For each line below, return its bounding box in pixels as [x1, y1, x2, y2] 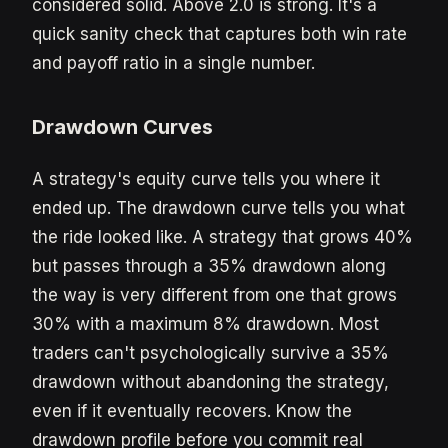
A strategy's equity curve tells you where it [32, 169, 380, 189]
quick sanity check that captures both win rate [32, 24, 407, 44]
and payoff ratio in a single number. [32, 53, 315, 73]
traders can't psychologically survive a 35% [32, 343, 389, 363]
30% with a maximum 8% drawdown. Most [32, 314, 379, 334]
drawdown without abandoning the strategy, [32, 372, 389, 392]
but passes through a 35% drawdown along [32, 256, 386, 276]
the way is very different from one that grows [32, 285, 397, 305]
